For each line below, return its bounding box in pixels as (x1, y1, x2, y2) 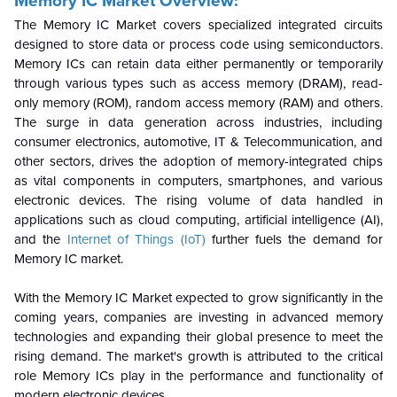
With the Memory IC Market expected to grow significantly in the (14, 290, 383, 306)
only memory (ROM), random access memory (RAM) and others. (14, 95, 383, 111)
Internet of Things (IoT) (66, 231, 206, 247)
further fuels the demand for (205, 231, 384, 247)
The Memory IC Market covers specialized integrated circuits (14, 17, 383, 33)
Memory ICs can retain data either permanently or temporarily (14, 56, 383, 72)
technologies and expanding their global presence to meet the (14, 329, 383, 345)
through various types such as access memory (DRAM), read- (14, 75, 383, 91)
